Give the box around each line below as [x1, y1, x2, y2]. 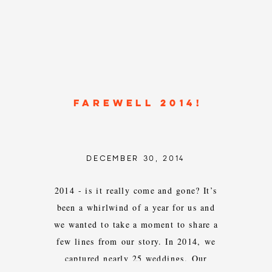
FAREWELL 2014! [73, 98, 203, 109]
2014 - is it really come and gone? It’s [54, 184, 218, 197]
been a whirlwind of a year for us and [56, 201, 216, 214]
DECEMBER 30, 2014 [86, 154, 185, 163]
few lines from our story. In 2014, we [56, 235, 216, 248]
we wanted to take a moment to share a [53, 218, 219, 231]
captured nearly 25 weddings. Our [65, 252, 207, 265]
